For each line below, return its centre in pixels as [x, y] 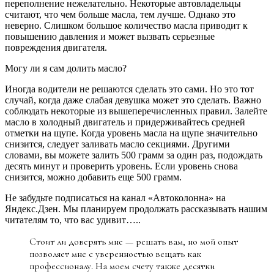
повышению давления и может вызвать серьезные [110, 36]
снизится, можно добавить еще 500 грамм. [93, 177]
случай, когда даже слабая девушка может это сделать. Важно [133, 100]
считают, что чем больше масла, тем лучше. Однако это [120, 14]
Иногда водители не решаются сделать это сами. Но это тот [129, 89]
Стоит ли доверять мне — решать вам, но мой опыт [134, 241]
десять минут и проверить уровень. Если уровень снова [121, 166]
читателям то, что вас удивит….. [73, 220]
